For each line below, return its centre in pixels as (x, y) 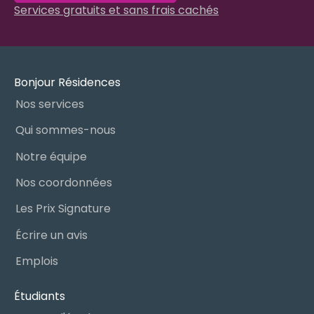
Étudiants (40, 296)
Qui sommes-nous (65, 130)
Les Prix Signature (63, 209)
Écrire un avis (51, 235)
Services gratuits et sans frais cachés (116, 11)
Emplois (36, 261)
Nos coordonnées (63, 182)
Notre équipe (51, 156)
